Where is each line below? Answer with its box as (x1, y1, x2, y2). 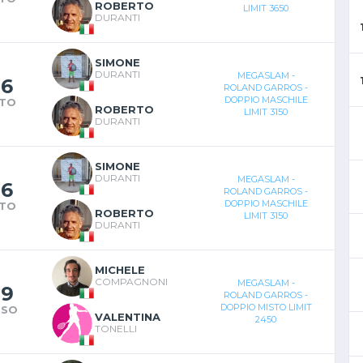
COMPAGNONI (95, 275, 168, 288)
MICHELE (95, 263, 145, 276)
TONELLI (95, 322, 137, 335)
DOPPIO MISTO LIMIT (220, 301, 312, 313)
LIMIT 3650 (243, 2, 288, 14)
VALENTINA (95, 310, 160, 323)
